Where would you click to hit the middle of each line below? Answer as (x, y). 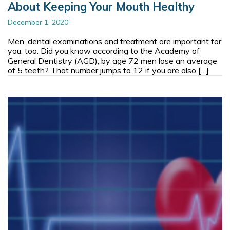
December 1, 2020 (38, 22)
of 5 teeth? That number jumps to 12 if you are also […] (108, 70)
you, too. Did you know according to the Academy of (104, 51)
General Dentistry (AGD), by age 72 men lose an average (112, 60)
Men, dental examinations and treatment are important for (114, 41)
